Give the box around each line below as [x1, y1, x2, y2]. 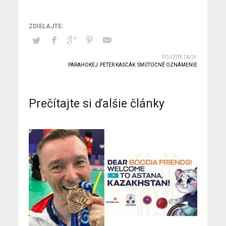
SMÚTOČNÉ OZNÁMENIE [137, 62, 197, 68]
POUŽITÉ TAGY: [161, 54, 197, 60]
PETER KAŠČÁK [99, 62, 135, 68]
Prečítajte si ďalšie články [29, 96, 165, 110]
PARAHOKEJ [68, 62, 98, 68]
